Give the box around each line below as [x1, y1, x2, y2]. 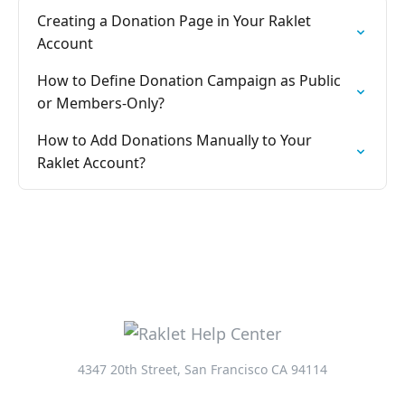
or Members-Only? [37, 93, 165, 113]
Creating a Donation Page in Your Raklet [37, 11, 311, 31]
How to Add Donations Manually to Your [37, 130, 312, 150]
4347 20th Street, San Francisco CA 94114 [78, 361, 327, 378]
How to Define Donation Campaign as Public [37, 71, 341, 90]
